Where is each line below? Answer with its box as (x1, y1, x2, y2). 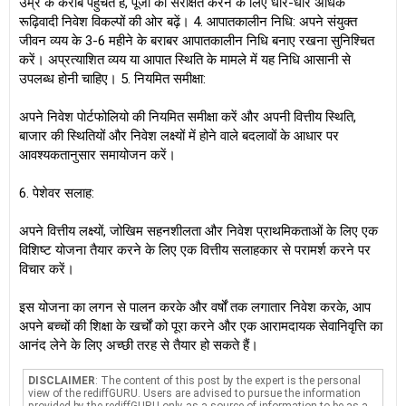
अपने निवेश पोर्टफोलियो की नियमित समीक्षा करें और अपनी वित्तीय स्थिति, (19, 109, 356, 125)
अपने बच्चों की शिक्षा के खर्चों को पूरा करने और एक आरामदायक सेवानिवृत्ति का (19, 318, 382, 334)
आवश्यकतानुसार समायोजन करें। (19, 147, 176, 163)
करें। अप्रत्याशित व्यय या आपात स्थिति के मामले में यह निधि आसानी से (19, 52, 351, 68)
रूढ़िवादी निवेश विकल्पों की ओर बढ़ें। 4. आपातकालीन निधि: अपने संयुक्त (19, 14, 357, 30)
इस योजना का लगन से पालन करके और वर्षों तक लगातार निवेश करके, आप (19, 299, 371, 315)
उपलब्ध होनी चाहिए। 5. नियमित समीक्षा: (19, 71, 206, 87)
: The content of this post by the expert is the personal (95, 374, 362, 387)
